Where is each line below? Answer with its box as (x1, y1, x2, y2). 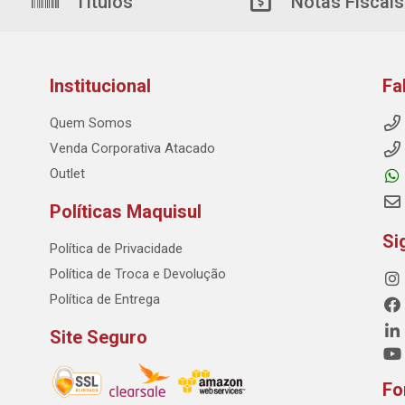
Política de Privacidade (49, 240, 183, 258)
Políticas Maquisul (49, 201, 202, 223)
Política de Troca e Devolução (49, 266, 226, 283)
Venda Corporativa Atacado (49, 140, 215, 157)
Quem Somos (49, 115, 132, 132)
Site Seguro (49, 326, 147, 349)
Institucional (49, 75, 151, 98)
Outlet (49, 165, 85, 183)
